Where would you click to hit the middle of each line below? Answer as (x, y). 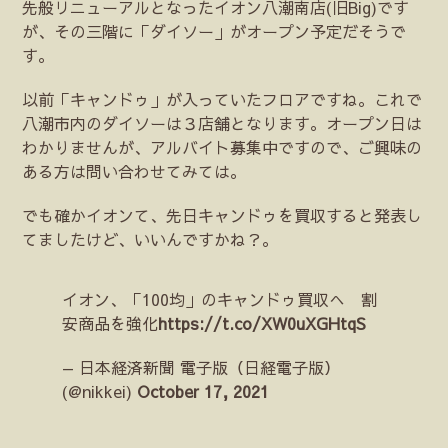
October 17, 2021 (203, 390)
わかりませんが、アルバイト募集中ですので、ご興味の (222, 146)
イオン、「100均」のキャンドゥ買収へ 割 (220, 298)
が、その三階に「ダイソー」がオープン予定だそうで (214, 30)
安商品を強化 (110, 322)
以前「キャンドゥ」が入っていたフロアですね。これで (222, 98)
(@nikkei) (100, 390)
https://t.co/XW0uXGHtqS (262, 322)
